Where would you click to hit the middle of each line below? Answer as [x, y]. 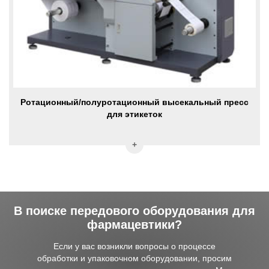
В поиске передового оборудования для [134, 210]
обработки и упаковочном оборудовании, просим [134, 258]
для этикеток [134, 114]
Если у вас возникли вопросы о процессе [134, 246]
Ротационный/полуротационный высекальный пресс [134, 102]
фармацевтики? [134, 224]
